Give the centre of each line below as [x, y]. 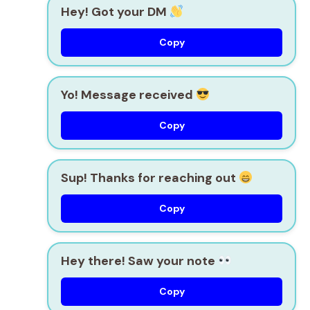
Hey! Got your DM [115, 11]
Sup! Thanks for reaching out [150, 177]
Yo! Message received [128, 94]
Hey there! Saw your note [139, 261]
